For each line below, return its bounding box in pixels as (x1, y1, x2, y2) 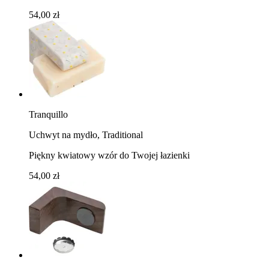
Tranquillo (29, 109, 68, 119)
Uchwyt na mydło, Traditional (29, 129, 143, 140)
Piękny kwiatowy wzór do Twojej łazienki (29, 150, 190, 160)
